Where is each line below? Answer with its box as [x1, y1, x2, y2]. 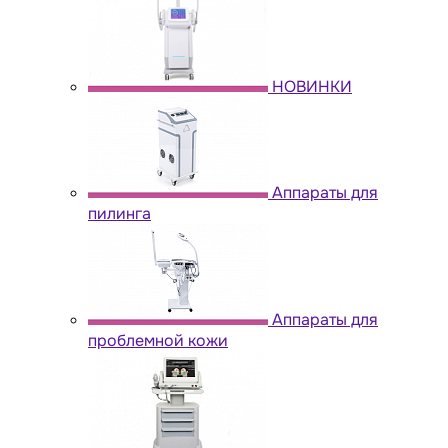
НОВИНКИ [272, 75, 352, 97]
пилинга [88, 202, 151, 224]
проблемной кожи [88, 329, 228, 351]
